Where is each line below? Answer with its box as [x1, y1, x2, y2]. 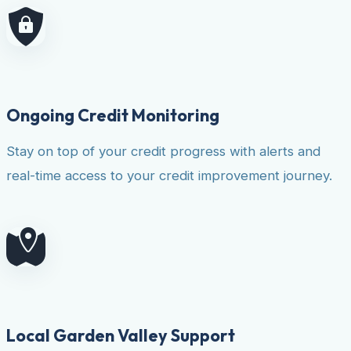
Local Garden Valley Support [6, 324, 235, 346]
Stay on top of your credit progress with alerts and [6, 143, 320, 160]
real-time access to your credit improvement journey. [6, 168, 332, 184]
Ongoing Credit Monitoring [6, 104, 219, 127]
